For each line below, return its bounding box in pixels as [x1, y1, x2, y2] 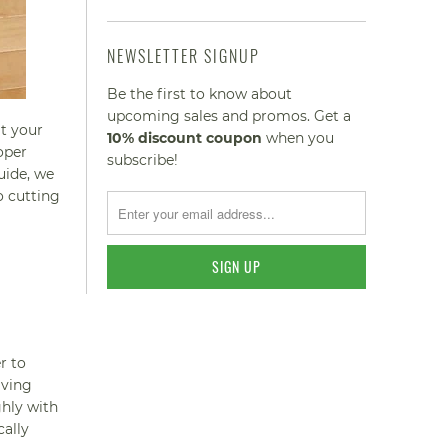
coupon [206, 129, 262, 147]
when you [262, 129, 334, 147]
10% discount [107, 129, 202, 147]
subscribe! [107, 151, 178, 169]
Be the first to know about [107, 85, 292, 103]
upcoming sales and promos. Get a [107, 107, 351, 125]
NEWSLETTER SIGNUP [107, 44, 260, 68]
